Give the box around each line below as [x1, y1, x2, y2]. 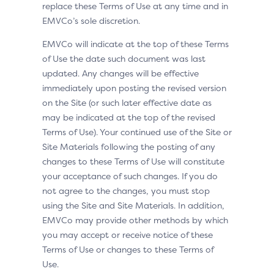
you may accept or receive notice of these [42, 229, 213, 240]
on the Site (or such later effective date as [42, 97, 212, 108]
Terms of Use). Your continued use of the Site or [42, 126, 232, 138]
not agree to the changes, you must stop [42, 185, 210, 196]
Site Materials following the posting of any [42, 141, 215, 152]
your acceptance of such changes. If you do [42, 170, 218, 182]
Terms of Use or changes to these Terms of [42, 243, 213, 255]
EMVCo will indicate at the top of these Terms [42, 38, 229, 50]
